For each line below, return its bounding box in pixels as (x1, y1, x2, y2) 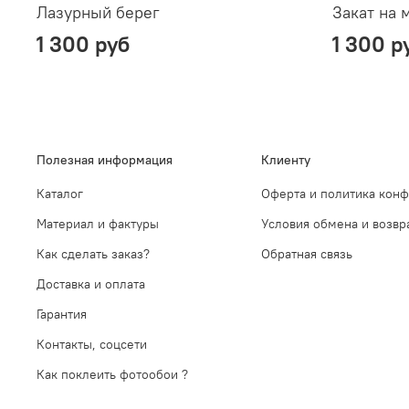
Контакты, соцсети (37, 336, 147, 353)
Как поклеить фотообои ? (37, 366, 188, 383)
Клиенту (261, 152, 310, 169)
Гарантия (37, 306, 87, 323)
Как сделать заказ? (37, 246, 150, 263)
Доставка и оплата (37, 276, 145, 293)
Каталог (37, 185, 83, 203)
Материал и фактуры (37, 215, 159, 233)
